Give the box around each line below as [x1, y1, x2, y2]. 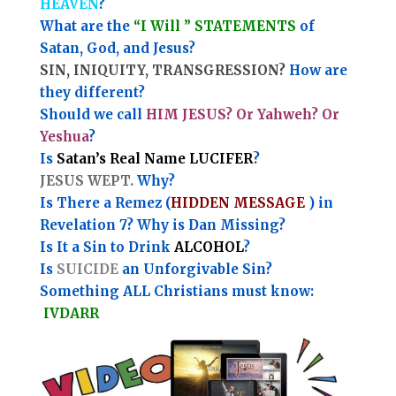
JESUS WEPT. [39, 172, 133, 190]
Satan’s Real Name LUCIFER [52, 150, 253, 168]
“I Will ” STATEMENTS [129, 18, 300, 35]
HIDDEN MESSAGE [170, 194, 305, 212]
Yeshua [39, 128, 88, 146]
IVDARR [39, 305, 99, 323]
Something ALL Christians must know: [39, 283, 314, 301]
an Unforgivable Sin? [118, 261, 272, 278]
